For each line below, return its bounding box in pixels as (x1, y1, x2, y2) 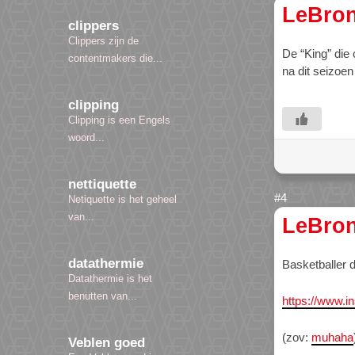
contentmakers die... (68, 52, 162, 65)
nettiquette (68, 177, 136, 193)
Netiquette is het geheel (68, 193, 177, 206)
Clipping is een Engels (68, 114, 170, 127)
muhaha (311, 330, 353, 344)
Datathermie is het (68, 273, 152, 285)
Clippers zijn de (68, 35, 139, 48)
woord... (68, 132, 105, 144)
